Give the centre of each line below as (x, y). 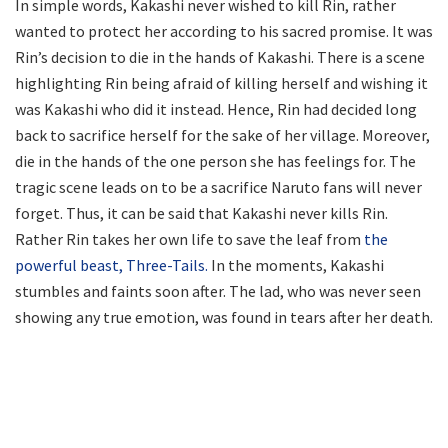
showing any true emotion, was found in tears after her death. (224, 316)
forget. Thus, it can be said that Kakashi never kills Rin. (201, 212)
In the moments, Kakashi (296, 264)
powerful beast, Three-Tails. (111, 264)
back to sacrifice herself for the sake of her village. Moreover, (222, 134)
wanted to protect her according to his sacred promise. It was (224, 30)
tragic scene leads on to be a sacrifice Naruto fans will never (218, 186)
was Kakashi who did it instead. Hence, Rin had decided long (216, 108)
